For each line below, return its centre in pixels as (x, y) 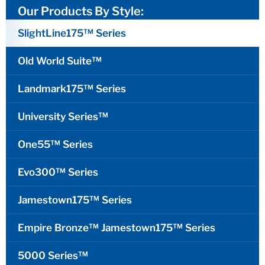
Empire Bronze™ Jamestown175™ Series (117, 228)
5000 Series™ (53, 256)
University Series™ (63, 117)
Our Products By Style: (81, 12)
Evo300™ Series (58, 172)
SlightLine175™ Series (72, 33)
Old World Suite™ (60, 61)
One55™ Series (55, 145)
